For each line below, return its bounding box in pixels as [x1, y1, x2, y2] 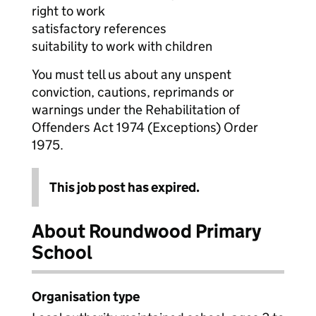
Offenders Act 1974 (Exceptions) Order [32, 119, 258, 135]
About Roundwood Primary [32, 219, 261, 243]
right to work [32, 3, 105, 19]
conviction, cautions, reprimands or [32, 84, 234, 100]
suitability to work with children [32, 38, 212, 54]
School [32, 241, 92, 264]
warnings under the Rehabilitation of [32, 102, 240, 118]
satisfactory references [32, 20, 166, 37]
